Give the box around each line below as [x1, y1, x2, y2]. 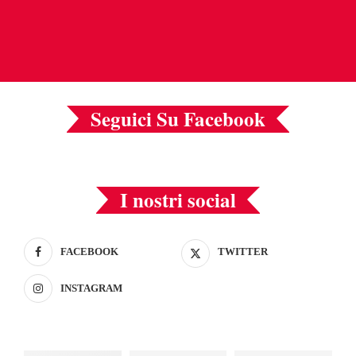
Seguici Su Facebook [91, 103, 265, 133]
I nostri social [120, 184, 236, 215]
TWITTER [217, 245, 268, 257]
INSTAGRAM [60, 281, 122, 294]
